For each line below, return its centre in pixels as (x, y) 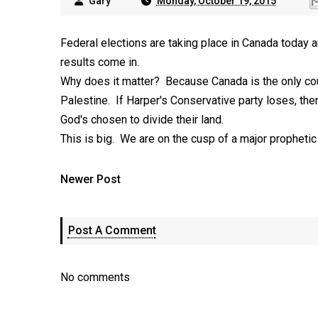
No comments (95, 277)
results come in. (99, 62)
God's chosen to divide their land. (142, 120)
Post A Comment (112, 230)
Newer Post (90, 179)
